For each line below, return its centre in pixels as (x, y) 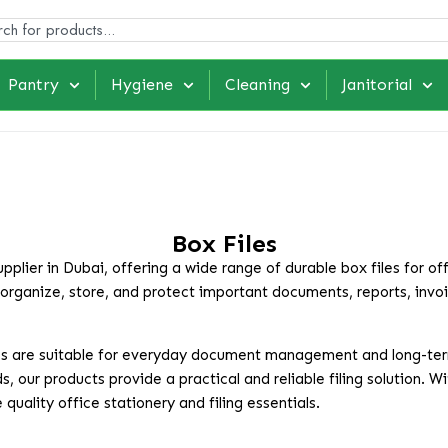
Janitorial (377, 85)
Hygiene (141, 85)
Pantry (33, 85)
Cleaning (257, 85)
